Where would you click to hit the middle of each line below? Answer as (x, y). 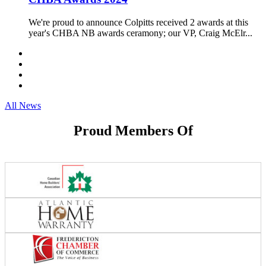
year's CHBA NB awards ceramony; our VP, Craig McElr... (140, 33)
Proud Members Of (133, 130)
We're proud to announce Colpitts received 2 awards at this (138, 22)
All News (23, 105)
